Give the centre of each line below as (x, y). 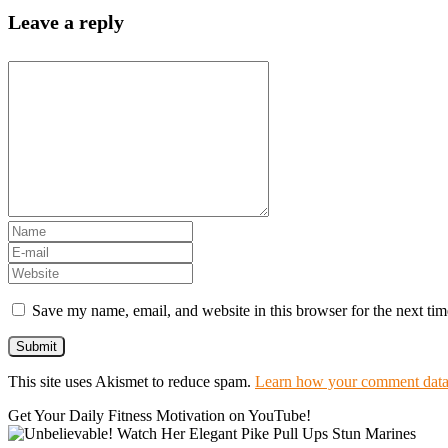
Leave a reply (66, 22)
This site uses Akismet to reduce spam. (131, 381)
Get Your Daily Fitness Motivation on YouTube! (159, 415)
